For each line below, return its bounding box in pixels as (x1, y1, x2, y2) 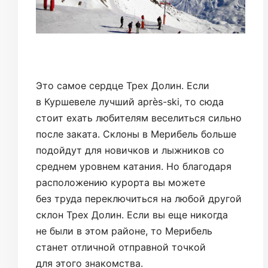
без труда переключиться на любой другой (36, 192, 242, 205)
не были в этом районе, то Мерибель (36, 224, 212, 237)
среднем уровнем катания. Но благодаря (36, 160, 232, 172)
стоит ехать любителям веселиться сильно (36, 111, 242, 124)
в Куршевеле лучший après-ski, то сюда (36, 95, 224, 108)
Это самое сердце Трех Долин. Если (36, 79, 209, 92)
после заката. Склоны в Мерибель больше (36, 127, 236, 140)
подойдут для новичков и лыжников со (36, 144, 224, 156)
